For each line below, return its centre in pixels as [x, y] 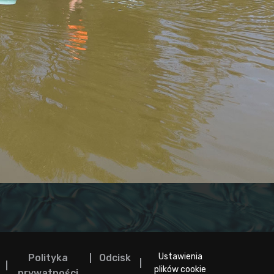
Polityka [48, 258]
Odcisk [115, 258]
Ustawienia [180, 257]
